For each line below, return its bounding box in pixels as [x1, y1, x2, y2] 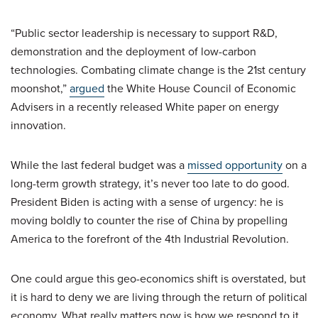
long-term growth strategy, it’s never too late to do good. [11, 175, 290, 192]
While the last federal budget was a [11, 156, 187, 173]
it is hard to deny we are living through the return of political [11, 288, 307, 305]
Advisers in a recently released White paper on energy [11, 98, 279, 115]
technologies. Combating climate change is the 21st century [11, 61, 306, 78]
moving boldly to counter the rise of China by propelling [11, 212, 287, 229]
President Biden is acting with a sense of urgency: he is [11, 193, 283, 210]
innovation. [11, 116, 66, 133]
